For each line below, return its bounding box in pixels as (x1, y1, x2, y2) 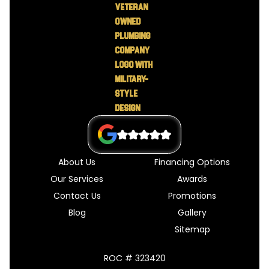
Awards (177, 173, 207, 186)
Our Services (50, 173, 103, 186)
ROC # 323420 (103, 252, 166, 265)
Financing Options (154, 156, 230, 169)
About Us (58, 156, 95, 169)
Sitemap (174, 223, 210, 236)
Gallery (178, 207, 207, 219)
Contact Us (53, 190, 101, 202)
